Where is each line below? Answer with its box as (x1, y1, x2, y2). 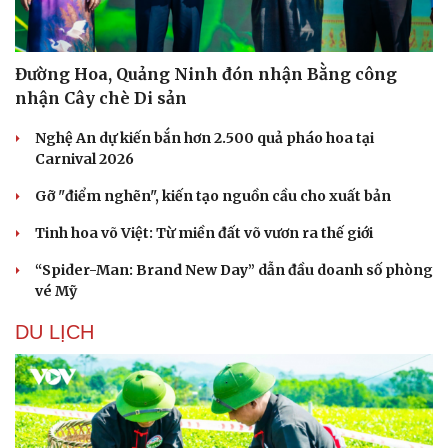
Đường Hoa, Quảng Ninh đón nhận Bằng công (15, 63, 397, 84)
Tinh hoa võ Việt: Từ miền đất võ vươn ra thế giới (35, 223, 373, 242)
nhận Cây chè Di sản (15, 87, 187, 108)
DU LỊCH (15, 320, 94, 343)
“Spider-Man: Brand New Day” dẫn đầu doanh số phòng (35, 260, 433, 279)
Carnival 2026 (35, 149, 134, 168)
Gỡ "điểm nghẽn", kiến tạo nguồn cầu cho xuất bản (35, 186, 391, 205)
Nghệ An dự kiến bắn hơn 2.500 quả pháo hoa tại (35, 128, 374, 147)
